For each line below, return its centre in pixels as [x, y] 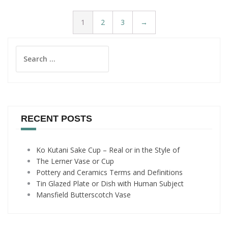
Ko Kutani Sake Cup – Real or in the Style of [108, 150]
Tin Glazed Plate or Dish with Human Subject [110, 183]
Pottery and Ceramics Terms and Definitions [109, 172]
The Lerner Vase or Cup [75, 161]
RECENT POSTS [56, 119]
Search [27, 51]
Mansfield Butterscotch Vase [83, 195]
